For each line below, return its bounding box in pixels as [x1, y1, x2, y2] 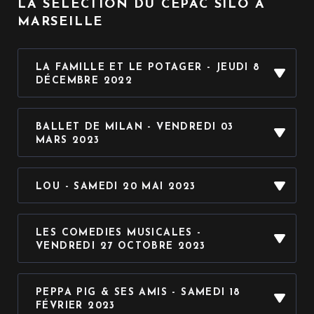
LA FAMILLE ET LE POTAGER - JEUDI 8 [36, 62, 261, 74]
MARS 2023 [36, 135, 100, 146]
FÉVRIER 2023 [36, 301, 116, 312]
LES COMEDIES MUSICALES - [36, 228, 202, 239]
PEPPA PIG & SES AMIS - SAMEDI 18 [36, 287, 241, 299]
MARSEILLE [18, 15, 104, 29]
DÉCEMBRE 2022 [36, 76, 133, 87]
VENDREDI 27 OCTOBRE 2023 [36, 241, 206, 252]
